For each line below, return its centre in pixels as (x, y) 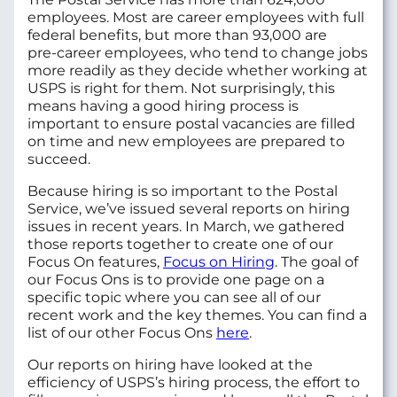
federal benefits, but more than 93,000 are (177, 35)
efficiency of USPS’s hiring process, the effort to (194, 383)
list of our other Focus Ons (122, 333)
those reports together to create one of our (180, 245)
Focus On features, (95, 262)
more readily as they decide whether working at (198, 71)
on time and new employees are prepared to (186, 142)
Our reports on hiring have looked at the (170, 365)
